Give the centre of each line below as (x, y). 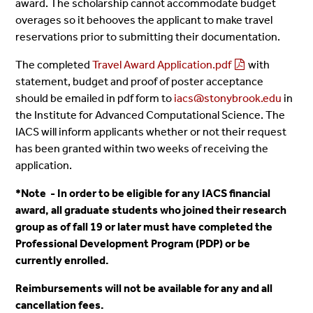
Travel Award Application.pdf (162, 64)
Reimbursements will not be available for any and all (144, 288)
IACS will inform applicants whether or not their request (151, 131)
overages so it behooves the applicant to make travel (144, 20)
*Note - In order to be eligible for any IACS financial (143, 193)
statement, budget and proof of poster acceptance (140, 81)
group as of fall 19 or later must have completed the (144, 226)
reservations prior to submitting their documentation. (148, 36)
